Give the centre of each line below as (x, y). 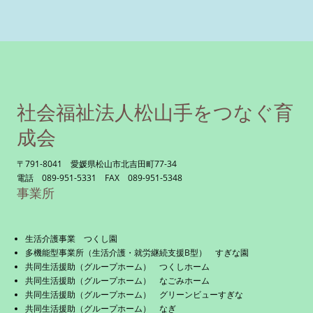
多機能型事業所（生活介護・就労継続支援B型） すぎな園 (137, 253)
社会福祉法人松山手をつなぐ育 (155, 111)
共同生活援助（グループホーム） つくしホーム (117, 267)
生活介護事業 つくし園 (71, 239)
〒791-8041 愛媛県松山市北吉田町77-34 (97, 164)
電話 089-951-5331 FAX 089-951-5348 (100, 178)
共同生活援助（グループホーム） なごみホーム (117, 281)
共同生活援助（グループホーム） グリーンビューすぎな (134, 294)
